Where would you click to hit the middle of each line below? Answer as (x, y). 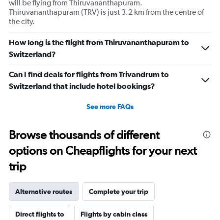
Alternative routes (44, 192)
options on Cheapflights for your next (103, 151)
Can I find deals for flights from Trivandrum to (89, 74)
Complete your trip (119, 192)
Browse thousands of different (84, 135)
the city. (22, 22)
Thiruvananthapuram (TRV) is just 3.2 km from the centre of (106, 12)
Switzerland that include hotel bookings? (82, 86)
